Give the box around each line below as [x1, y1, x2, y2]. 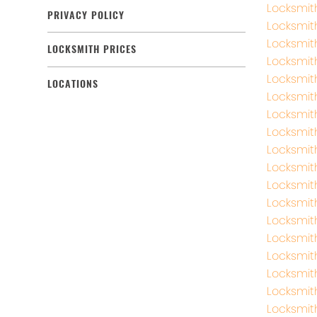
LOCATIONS [47, 76, 98, 91]
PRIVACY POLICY [47, 8, 125, 22]
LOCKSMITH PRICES [47, 42, 137, 57]
